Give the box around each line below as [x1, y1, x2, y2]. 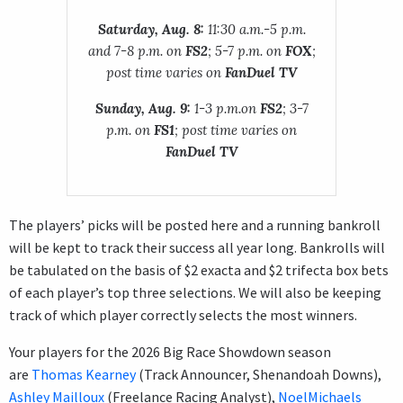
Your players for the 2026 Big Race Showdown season [9, 342, 331, 361]
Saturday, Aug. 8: [97, 20, 204, 38]
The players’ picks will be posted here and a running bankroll [9, 215, 381, 234]
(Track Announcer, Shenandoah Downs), [136, 364, 381, 383]
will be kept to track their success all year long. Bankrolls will [9, 237, 385, 256]
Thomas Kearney [31, 364, 136, 383]
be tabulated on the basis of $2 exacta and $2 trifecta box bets [9, 260, 389, 279]
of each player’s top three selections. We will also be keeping [9, 282, 381, 301]
